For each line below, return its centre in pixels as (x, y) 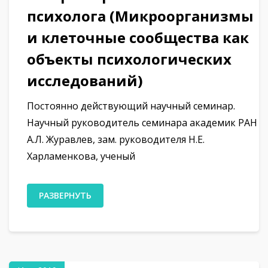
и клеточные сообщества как (138, 37)
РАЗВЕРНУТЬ (65, 195)
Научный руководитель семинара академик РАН (142, 122)
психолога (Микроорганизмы (140, 16)
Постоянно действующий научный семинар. (131, 106)
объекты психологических (129, 59)
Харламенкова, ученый (81, 156)
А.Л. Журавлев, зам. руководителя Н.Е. (116, 139)
